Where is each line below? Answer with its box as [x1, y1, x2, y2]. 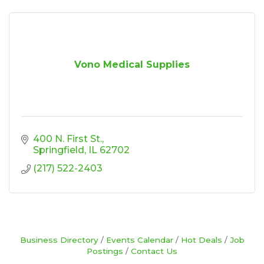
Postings [87, 246, 123, 256]
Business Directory [19, 235, 98, 245]
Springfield [33, 144, 84, 156]
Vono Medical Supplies [74, 58, 190, 70]
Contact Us [131, 246, 177, 256]
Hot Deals [180, 235, 222, 245]
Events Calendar [105, 235, 173, 245]
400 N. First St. [33, 133, 102, 144]
